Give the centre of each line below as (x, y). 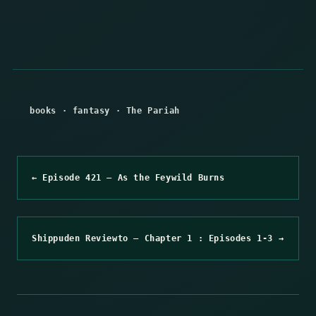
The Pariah (153, 110)
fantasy (91, 110)
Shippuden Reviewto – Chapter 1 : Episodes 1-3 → (158, 238)
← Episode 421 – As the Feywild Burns (128, 177)
